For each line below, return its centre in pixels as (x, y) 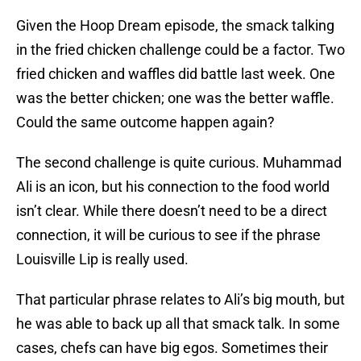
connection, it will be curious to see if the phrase (168, 235)
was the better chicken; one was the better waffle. (175, 98)
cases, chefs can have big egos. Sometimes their (172, 348)
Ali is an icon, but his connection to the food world (173, 187)
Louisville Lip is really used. (102, 259)
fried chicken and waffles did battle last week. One (176, 74)
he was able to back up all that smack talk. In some (178, 324)
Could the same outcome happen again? (145, 122)
